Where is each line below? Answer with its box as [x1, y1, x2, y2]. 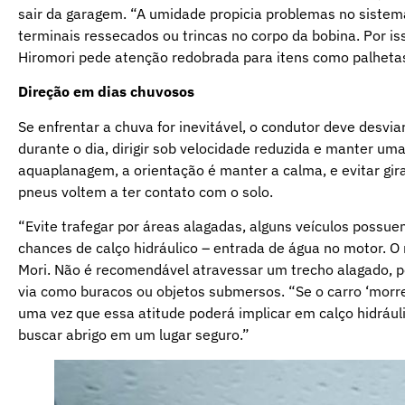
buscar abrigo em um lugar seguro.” [18, 325, 250, 344]
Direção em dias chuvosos [18, 82, 194, 101]
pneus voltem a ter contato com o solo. [18, 182, 273, 201]
